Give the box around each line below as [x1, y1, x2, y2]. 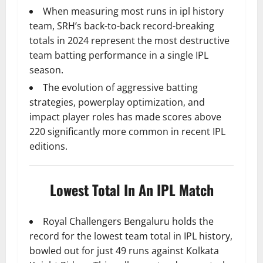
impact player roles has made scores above [29, 110, 221, 124]
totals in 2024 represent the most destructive [29, 34, 230, 48]
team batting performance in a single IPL [29, 49, 208, 62]
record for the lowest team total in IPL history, [29, 230, 232, 243]
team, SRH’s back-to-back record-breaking [29, 19, 214, 33]
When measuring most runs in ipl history [43, 5, 224, 18]
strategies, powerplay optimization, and [29, 96, 205, 109]
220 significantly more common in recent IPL [29, 125, 225, 139]
